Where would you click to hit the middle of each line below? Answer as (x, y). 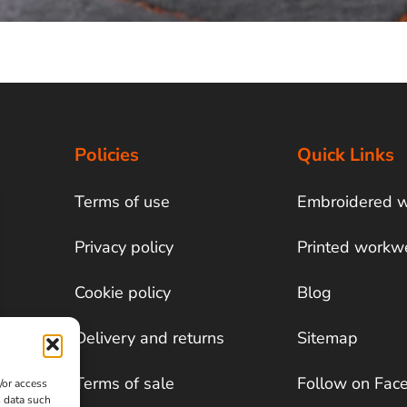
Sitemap (328, 338)
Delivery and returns (150, 338)
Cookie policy (123, 293)
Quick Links (346, 154)
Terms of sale (125, 384)
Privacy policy (124, 248)
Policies (107, 154)
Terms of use (123, 202)
